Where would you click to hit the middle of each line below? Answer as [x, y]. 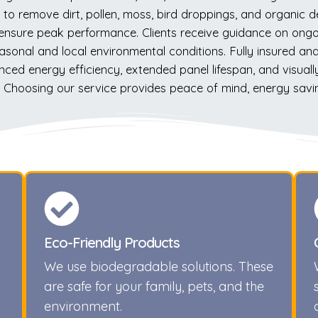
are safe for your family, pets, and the [154, 286]
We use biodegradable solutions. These [159, 266]
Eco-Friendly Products [112, 242]
